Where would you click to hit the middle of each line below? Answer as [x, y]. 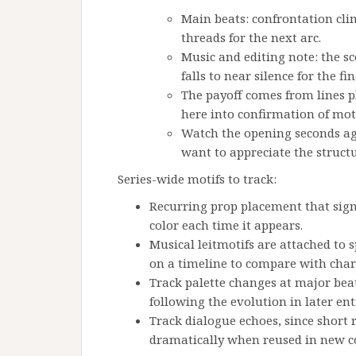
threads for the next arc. [251, 37]
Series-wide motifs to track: [197, 179]
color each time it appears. [226, 225]
